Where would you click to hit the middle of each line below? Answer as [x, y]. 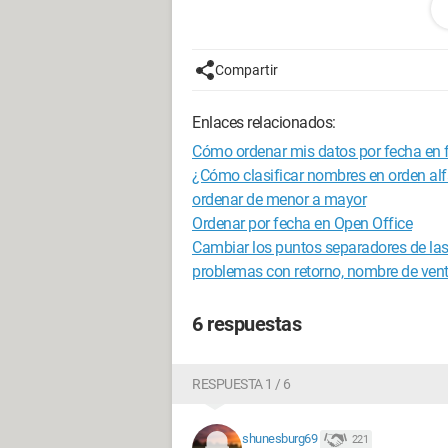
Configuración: [241, 183]
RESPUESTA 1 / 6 [241, 384]
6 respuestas [246, 324]
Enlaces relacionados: [264, 122]
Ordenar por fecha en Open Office [302, 223]
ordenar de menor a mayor [279, 199]
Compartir [246, 70]
